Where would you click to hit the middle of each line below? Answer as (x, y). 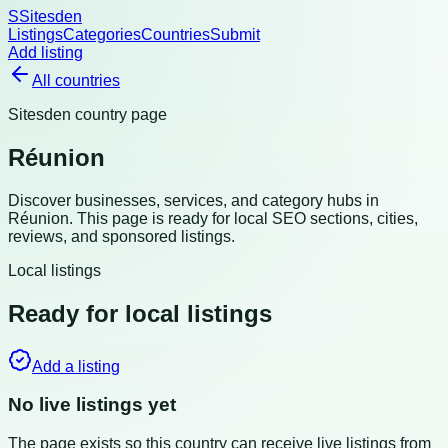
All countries (76, 80)
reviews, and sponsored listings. (121, 236)
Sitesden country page (87, 114)
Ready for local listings (140, 313)
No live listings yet (92, 405)
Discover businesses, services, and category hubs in (193, 200)
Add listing (45, 52)
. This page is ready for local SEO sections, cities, (243, 218)
